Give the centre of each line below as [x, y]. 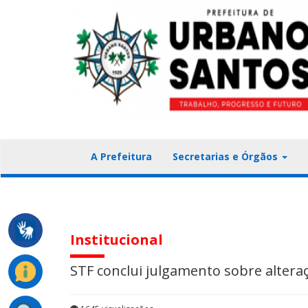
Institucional [117, 240]
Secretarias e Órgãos [227, 156]
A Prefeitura [121, 156]
